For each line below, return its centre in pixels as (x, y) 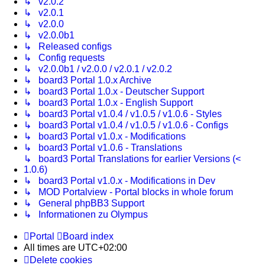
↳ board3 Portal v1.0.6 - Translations (103, 148)
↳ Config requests (64, 58)
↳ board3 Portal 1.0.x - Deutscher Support (114, 92)
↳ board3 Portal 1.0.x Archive (88, 80)
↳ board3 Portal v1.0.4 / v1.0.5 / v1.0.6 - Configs (126, 125)
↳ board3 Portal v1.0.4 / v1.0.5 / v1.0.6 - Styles (123, 114)
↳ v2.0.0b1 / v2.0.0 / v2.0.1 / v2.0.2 (98, 69)
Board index (88, 237)
